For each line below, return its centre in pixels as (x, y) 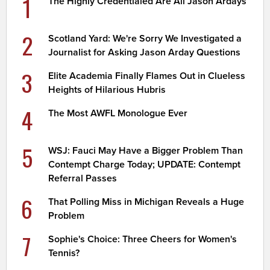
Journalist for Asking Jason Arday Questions (145, 52)
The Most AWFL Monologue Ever (118, 113)
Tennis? (64, 253)
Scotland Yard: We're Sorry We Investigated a (145, 38)
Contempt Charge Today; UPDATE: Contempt (145, 164)
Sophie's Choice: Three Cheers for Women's (143, 239)
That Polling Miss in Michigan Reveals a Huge (146, 202)
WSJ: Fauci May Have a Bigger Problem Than (146, 150)
